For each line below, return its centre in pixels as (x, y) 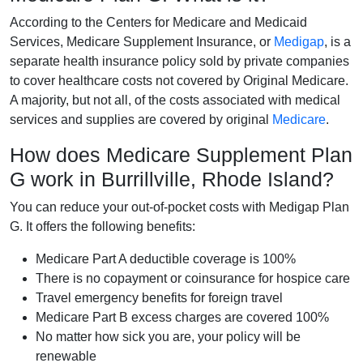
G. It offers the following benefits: (102, 226)
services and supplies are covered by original (141, 119)
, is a (337, 41)
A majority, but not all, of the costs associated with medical (175, 100)
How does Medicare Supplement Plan (181, 154)
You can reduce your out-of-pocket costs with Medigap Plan (179, 207)
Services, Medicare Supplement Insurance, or (142, 41)
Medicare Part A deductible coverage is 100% (166, 258)
